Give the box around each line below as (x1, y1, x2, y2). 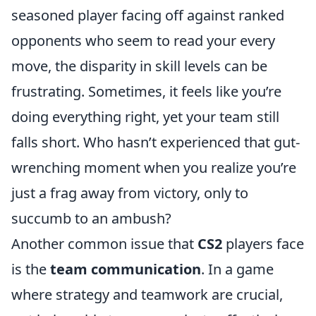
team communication (50, 260, 201, 279)
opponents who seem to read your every (11, 31, 275, 50)
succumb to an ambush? (11, 209, 171, 228)
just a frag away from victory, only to (11, 183, 248, 202)
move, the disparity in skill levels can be (11, 56, 267, 75)
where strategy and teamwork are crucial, (11, 285, 283, 304)
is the (11, 260, 50, 279)
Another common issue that (11, 234, 197, 253)
